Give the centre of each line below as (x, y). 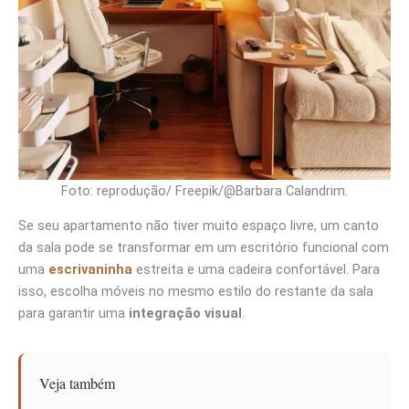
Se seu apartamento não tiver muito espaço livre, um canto (199, 226)
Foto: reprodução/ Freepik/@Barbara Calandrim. (204, 190)
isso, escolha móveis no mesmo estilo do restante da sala (196, 292)
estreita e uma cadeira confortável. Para (256, 270)
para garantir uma (73, 314)
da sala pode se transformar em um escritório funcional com (204, 248)
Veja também (77, 384)
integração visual (185, 314)
